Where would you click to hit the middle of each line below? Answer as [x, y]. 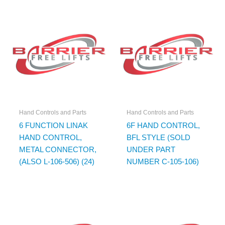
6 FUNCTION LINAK [53, 125]
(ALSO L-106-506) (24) [57, 161]
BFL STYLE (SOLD [158, 137]
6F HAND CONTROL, [163, 125]
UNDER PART [151, 149]
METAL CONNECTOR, [58, 149]
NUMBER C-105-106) [162, 161]
